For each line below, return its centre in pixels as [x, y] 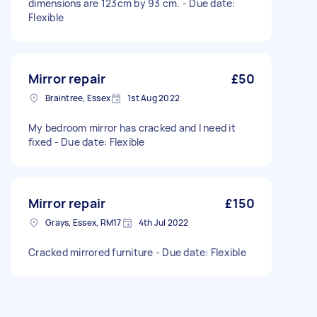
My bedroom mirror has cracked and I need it [132, 128]
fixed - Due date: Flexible [87, 142]
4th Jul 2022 [163, 223]
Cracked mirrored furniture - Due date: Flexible [137, 252]
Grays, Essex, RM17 [83, 223]
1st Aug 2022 [154, 98]
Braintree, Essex [78, 98]
